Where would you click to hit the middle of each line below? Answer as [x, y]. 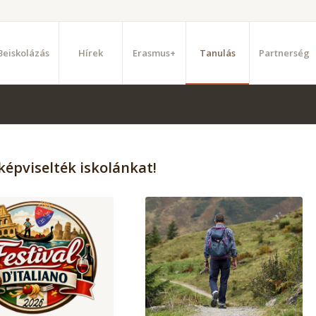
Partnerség [284, 53]
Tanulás [217, 53]
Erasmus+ [154, 53]
